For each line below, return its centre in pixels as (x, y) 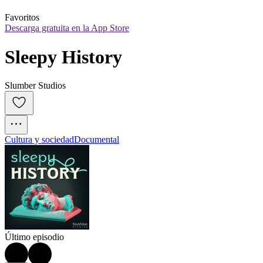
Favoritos (22, 18)
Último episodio (34, 237)
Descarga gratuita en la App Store (67, 28)
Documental (97, 140)
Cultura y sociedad (39, 140)
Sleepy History (63, 57)
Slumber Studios (35, 86)
